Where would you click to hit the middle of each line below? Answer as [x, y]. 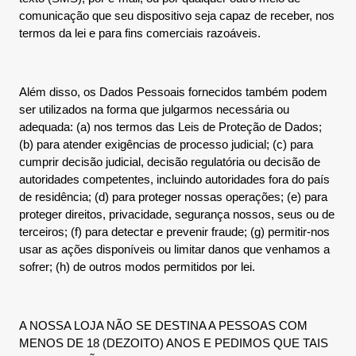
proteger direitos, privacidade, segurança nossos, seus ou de [177, 214]
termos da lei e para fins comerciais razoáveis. [140, 33]
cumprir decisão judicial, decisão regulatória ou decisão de [170, 162]
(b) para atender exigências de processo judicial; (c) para [166, 144]
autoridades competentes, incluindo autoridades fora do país [174, 179]
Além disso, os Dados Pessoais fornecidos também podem [173, 92]
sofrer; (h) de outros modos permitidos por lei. [137, 267]
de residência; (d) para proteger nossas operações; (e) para [173, 197]
